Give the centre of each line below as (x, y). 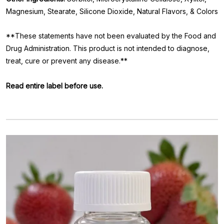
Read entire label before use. (54, 86)
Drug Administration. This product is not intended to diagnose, (108, 48)
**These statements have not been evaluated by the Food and (111, 36)
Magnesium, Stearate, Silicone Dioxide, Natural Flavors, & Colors (112, 11)
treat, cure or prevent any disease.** (67, 61)
